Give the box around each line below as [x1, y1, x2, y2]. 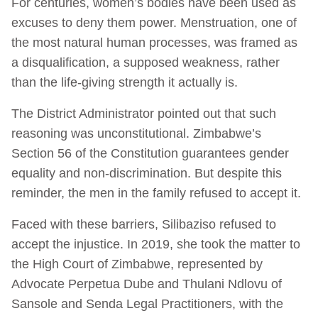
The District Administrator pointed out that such [11, 106, 276, 121]
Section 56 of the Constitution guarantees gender [11, 146, 289, 160]
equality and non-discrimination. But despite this [11, 165, 282, 180]
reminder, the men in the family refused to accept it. [11, 185, 301, 200]
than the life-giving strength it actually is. [11, 75, 238, 89]
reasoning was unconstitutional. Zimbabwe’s [11, 126, 261, 141]
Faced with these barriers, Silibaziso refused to [11, 216, 276, 231]
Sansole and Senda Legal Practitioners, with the [11, 296, 283, 311]
